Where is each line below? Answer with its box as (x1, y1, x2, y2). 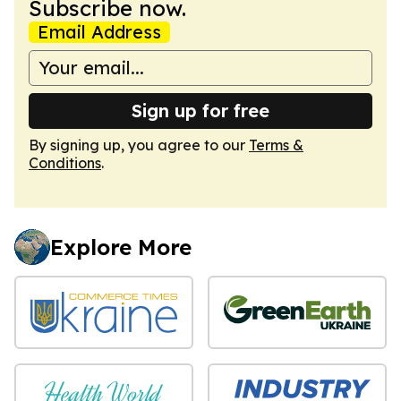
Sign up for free (132, 98, 269, 122)
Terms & (249, 135, 303, 154)
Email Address (38, 20, 161, 43)
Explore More (50, 233, 192, 260)
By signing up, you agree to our (29, 135, 249, 154)
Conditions (29, 153, 101, 172)
